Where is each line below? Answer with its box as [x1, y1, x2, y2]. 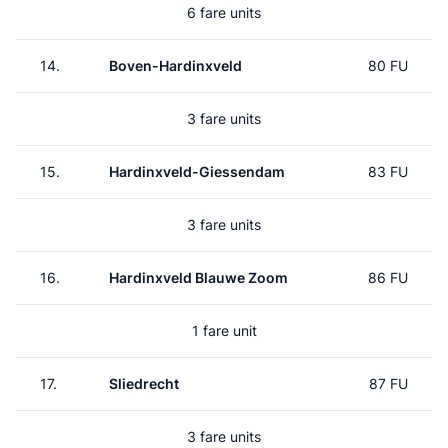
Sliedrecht [109, 375, 179, 392]
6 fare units [187, 4, 261, 21]
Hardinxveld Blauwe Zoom [109, 269, 288, 286]
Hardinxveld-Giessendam [109, 163, 285, 180]
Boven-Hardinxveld [109, 57, 242, 74]
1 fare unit [191, 322, 257, 339]
